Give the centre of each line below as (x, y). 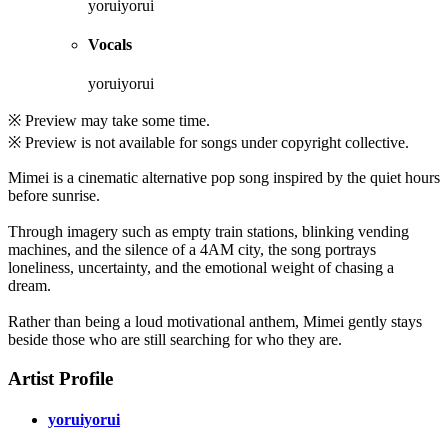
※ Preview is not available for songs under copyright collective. (208, 143)
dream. (29, 286)
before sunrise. (54, 196)
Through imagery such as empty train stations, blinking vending (208, 232)
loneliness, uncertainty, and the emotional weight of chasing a (201, 268)
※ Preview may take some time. (109, 121)
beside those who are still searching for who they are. (175, 340)
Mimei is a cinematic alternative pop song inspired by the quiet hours (224, 178)
